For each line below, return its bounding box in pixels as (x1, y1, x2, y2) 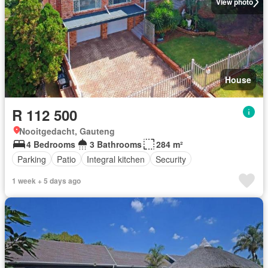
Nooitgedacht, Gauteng (19, 125, 115, 138)
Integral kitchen (87, 153, 145, 165)
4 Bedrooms (26, 138, 75, 151)
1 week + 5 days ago (12, 175, 81, 187)
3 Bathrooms (90, 138, 142, 151)
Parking (17, 153, 46, 165)
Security (156, 153, 186, 165)
